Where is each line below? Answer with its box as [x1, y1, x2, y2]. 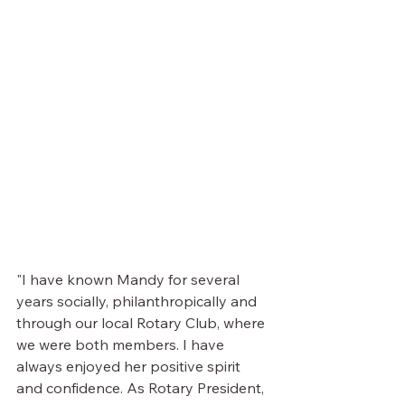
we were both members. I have [16, 335, 228, 353]
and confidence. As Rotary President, [16, 379, 268, 397]
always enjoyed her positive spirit [16, 357, 244, 375]
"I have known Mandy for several [16, 270, 243, 288]
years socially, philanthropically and [16, 292, 260, 310]
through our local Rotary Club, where [16, 314, 268, 332]
